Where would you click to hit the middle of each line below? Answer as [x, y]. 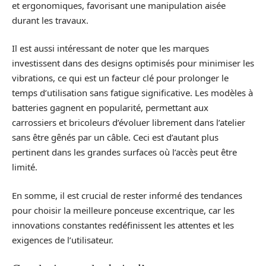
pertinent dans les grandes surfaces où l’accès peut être [124, 152]
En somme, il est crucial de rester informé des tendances [127, 195]
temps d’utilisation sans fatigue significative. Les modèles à [132, 93]
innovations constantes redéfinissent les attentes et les [123, 225]
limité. [25, 167]
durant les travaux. [50, 20]
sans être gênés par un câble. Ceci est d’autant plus [115, 137]
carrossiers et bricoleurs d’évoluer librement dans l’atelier [129, 122]
